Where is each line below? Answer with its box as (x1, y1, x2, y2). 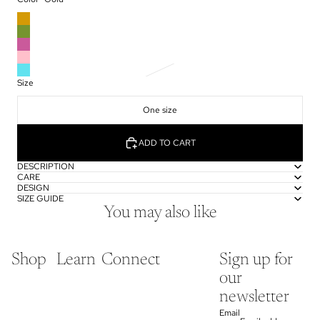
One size (143, 104, 177, 116)
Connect (101, 251, 160, 269)
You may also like (103, 204, 217, 222)
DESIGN (17, 182, 49, 194)
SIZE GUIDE (17, 193, 64, 205)
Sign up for (219, 251, 293, 269)
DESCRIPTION (17, 161, 74, 173)
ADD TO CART (139, 136, 196, 149)
